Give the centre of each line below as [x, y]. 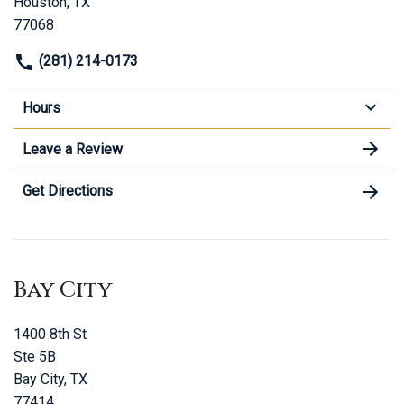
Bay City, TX [50, 379]
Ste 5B [35, 356]
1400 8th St [50, 334]
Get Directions [68, 190]
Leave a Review [73, 149]
